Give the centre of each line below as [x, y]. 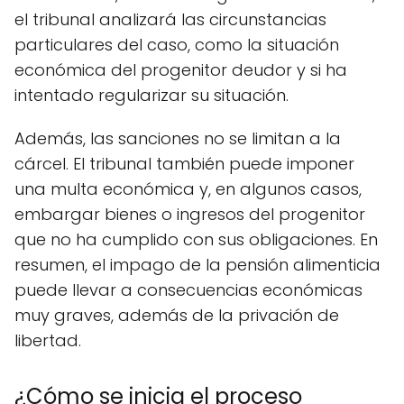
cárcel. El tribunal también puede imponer [184, 164]
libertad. [48, 341]
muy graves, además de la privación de [177, 316]
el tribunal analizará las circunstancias [170, 20]
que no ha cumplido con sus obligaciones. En [196, 240]
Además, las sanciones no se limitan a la [178, 139]
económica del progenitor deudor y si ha [181, 70]
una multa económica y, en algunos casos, [188, 189]
